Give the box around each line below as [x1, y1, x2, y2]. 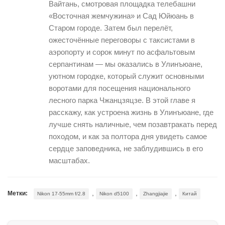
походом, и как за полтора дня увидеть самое [49, 132, 207, 141]
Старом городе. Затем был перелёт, [49, 24, 173, 33]
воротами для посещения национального [49, 84, 190, 93]
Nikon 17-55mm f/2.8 [37, 191, 85, 197]
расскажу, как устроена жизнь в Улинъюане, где [49, 108, 213, 117]
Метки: [8, 190, 28, 197]
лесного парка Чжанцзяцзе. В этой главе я [49, 96, 195, 105]
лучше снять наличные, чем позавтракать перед [49, 120, 217, 129]
